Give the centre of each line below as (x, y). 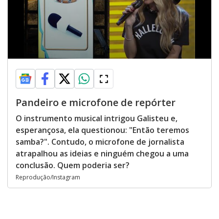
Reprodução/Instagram (48, 177)
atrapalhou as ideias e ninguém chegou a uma (102, 153)
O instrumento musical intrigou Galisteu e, (97, 118)
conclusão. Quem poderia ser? (73, 165)
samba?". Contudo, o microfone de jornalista (100, 142)
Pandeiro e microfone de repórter (96, 102)
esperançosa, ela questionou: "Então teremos (102, 130)
